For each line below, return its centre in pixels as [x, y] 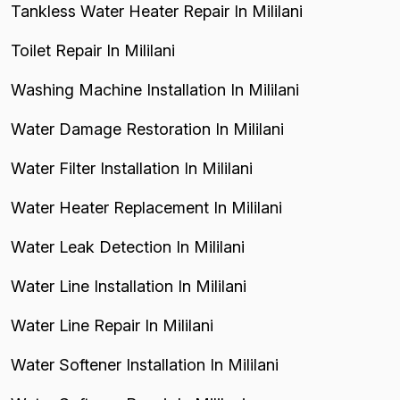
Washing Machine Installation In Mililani [155, 89]
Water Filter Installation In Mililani [132, 168]
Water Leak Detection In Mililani [128, 246]
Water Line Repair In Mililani [112, 325]
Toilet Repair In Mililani [93, 50]
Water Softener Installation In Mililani [145, 364]
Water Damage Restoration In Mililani [147, 129]
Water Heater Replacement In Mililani [146, 207]
